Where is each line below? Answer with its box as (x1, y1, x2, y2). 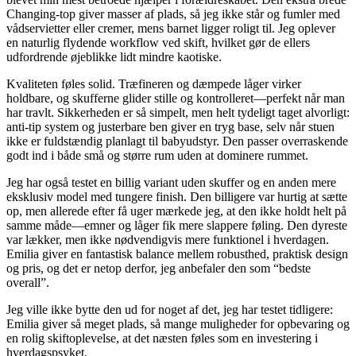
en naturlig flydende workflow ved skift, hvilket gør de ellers (6, 35, 310, 49)
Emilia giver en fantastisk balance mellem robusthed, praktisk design (6, 246, 348, 261)
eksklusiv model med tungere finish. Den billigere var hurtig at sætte (6, 189, 347, 203)
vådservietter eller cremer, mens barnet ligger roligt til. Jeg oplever (6, 21, 335, 35)
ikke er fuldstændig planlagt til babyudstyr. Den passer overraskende (6, 133, 348, 148)
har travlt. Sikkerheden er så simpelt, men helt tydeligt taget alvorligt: (6, 105, 350, 119)
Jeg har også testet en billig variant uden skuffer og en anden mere (6, 175, 336, 189)
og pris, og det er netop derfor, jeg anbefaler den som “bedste (6, 261, 311, 275)
